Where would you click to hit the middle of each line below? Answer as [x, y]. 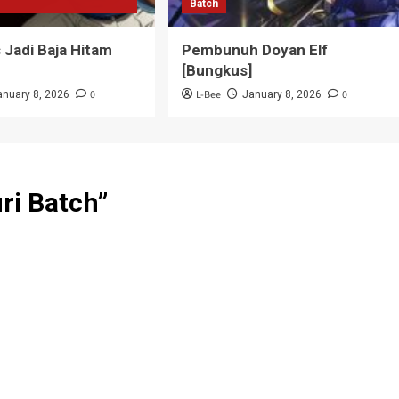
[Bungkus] [216, 71]
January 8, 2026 [281, 95]
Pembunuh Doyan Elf [254, 50]
